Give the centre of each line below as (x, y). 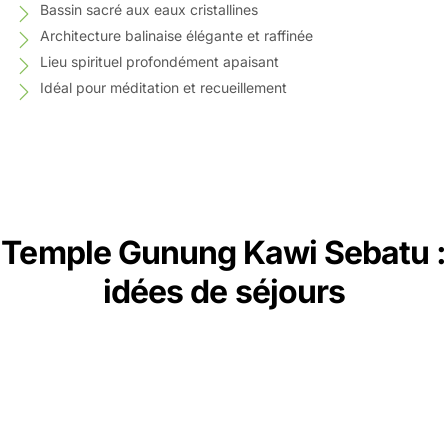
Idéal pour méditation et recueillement (163, 87)
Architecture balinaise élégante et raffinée (176, 35)
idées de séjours (224, 291)
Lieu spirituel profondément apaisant (159, 61)
